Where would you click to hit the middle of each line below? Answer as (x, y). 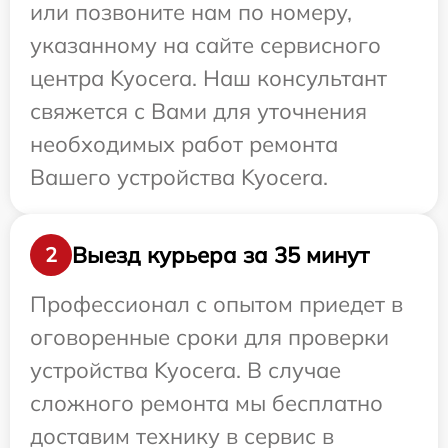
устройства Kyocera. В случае (185, 370)
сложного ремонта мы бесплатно (206, 403)
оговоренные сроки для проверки (209, 337)
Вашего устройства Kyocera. (179, 177)
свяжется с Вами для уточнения (198, 111)
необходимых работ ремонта (184, 144)
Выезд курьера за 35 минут (220, 254)
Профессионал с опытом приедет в (216, 304)
